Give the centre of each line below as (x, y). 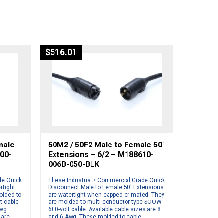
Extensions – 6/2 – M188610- (101, 155)
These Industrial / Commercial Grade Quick (106, 180)
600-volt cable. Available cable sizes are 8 (104, 209)
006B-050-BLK (73, 164)
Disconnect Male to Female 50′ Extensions (106, 188)
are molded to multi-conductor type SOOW (105, 202)
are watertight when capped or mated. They (106, 195)
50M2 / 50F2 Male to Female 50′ (106, 145)
